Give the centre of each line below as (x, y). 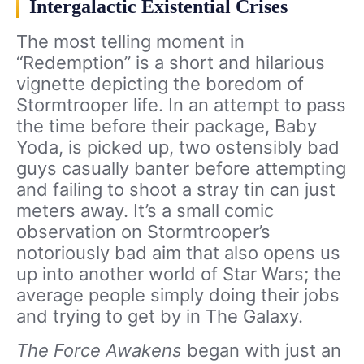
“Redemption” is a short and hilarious (171, 63)
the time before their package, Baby (167, 126)
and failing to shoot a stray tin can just (176, 190)
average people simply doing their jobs (178, 295)
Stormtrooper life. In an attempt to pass (181, 105)
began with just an (264, 351)
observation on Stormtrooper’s (143, 232)
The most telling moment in (130, 42)
